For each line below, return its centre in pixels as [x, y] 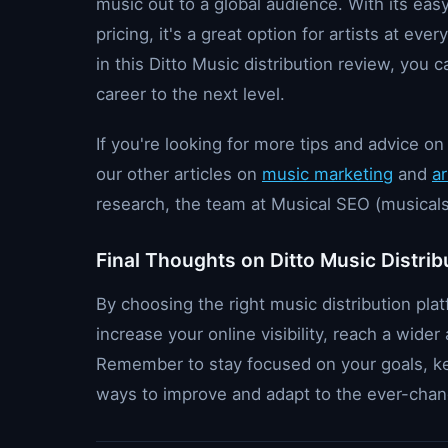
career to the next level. [190, 94]
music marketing [327, 174]
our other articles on [179, 174]
